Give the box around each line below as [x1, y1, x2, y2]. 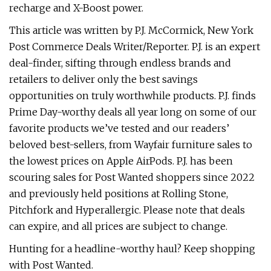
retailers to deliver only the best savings [9, 73, 198, 85]
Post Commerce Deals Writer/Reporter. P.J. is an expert [9, 41, 260, 53]
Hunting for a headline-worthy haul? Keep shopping [9, 243, 255, 255]
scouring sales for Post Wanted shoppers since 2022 [9, 171, 255, 183]
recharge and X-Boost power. [9, 2, 143, 14]
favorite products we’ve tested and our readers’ [9, 122, 229, 134]
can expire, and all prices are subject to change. [9, 220, 227, 232]
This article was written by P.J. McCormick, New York [9, 24, 253, 36]
